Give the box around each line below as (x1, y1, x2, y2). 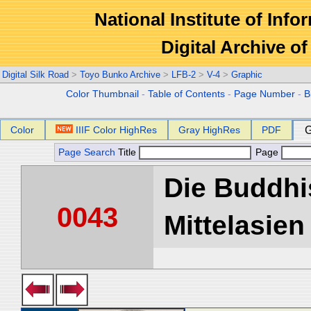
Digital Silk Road (2, 69, 69, 80)
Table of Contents (148, 89, 226, 99)
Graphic (231, 69, 262, 80)
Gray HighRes (178, 124, 241, 135)
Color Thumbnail (66, 89, 140, 99)
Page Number (234, 89, 296, 99)
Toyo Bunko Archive (80, 69, 160, 80)
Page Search (58, 147, 115, 158)
